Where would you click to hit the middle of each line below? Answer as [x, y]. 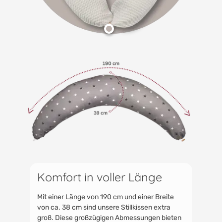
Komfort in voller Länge [101, 177]
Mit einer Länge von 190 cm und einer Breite [106, 197]
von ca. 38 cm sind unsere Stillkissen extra [104, 208]
